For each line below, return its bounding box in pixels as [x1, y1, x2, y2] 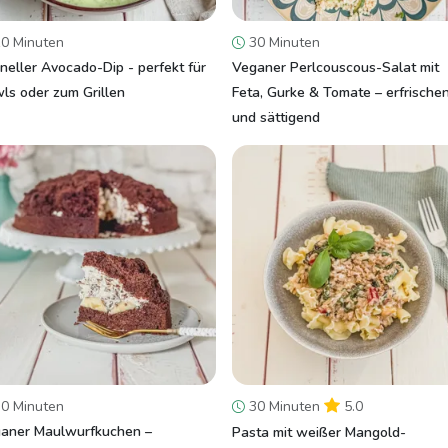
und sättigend [232, 108, 320, 127]
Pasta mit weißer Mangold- [232, 423, 406, 442]
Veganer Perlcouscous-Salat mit [232, 58, 439, 77]
